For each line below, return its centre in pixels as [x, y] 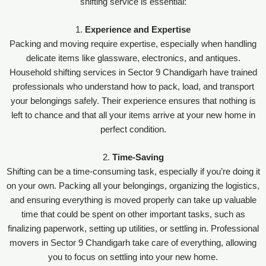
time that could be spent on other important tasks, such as [133, 215]
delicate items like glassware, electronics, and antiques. [133, 58]
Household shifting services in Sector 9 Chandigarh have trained [133, 73]
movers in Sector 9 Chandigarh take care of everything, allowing [133, 243]
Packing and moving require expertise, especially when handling [133, 44]
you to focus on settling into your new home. [133, 257]
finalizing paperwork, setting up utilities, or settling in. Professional [133, 229]
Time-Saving [138, 158]
